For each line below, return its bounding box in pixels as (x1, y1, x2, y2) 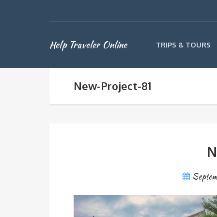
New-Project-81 (74, 79, 151, 93)
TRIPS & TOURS (156, 40, 211, 49)
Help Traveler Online (49, 38, 127, 51)
